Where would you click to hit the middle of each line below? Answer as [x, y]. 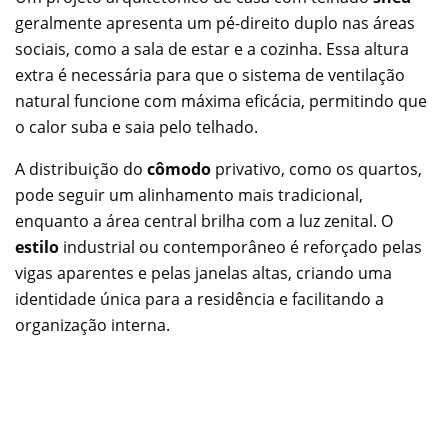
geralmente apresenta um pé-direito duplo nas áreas [215, 22]
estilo [37, 246]
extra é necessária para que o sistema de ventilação [210, 74]
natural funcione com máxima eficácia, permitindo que [221, 100]
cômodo [179, 168]
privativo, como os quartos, [316, 168]
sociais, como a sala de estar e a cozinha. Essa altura [212, 48]
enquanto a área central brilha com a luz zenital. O [204, 220]
